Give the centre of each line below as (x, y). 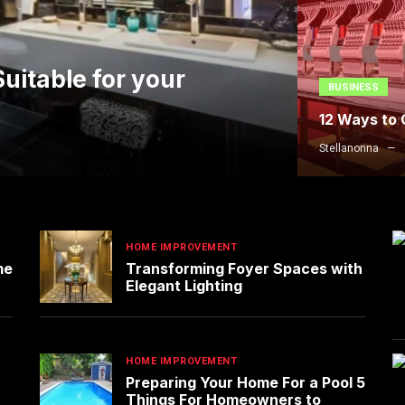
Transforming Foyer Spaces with (244, 268)
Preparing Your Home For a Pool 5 (245, 383)
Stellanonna (348, 149)
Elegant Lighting (184, 285)
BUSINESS (353, 88)
